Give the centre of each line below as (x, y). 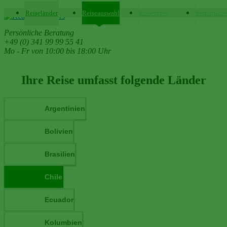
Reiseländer (42, 13)
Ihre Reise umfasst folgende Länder (113, 80)
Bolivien (59, 131)
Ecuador (59, 200)
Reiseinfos (153, 13)
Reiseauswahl (101, 13)
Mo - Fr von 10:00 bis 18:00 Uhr (58, 51)
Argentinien (65, 109)
